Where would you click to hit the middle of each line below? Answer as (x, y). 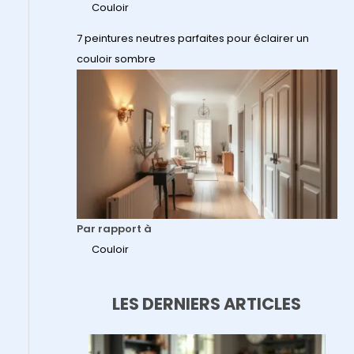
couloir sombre (116, 59)
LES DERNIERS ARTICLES (207, 303)
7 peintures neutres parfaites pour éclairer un (192, 39)
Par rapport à (114, 228)
